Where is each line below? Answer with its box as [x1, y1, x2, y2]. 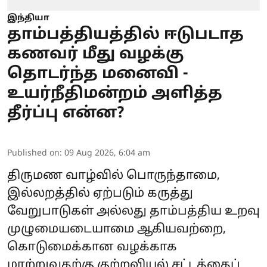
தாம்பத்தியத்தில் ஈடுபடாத [7, 25, 244, 45]
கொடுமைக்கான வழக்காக [7, 240, 177, 254]
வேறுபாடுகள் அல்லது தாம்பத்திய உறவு [7, 204, 260, 219]
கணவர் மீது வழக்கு [7, 45, 184, 64]
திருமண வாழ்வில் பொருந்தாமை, [7, 169, 220, 183]
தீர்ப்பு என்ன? [7, 104, 124, 123]
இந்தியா [7, 13, 49, 23]
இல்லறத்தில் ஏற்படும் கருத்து [7, 187, 193, 201]
